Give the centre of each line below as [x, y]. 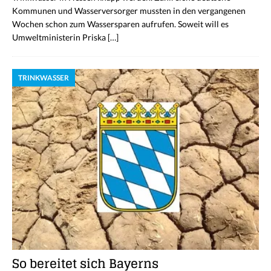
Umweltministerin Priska [60, 38]
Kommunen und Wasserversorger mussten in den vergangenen [129, 11]
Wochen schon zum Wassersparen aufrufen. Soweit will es [120, 24]
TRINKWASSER [44, 78]
